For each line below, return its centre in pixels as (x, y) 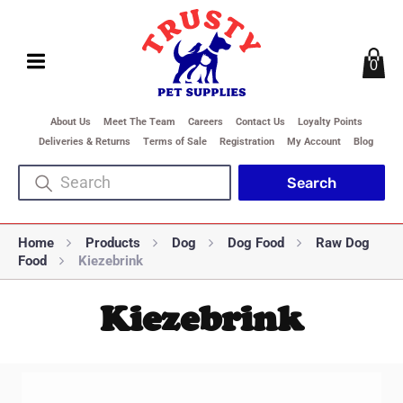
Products (113, 243)
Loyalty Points (330, 122)
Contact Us (260, 122)
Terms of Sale (175, 142)
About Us (70, 122)
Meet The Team (139, 122)
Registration (247, 142)
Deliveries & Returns (85, 142)
